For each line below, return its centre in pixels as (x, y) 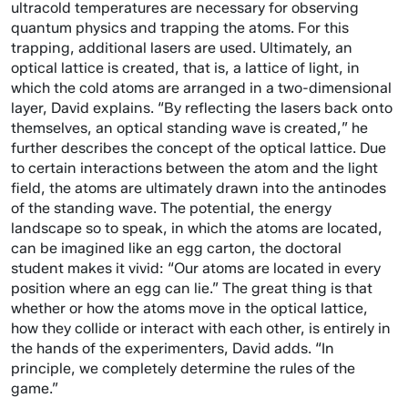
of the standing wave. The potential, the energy (171, 208)
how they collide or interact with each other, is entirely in (201, 328)
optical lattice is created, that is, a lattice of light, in (185, 68)
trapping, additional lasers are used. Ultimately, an (182, 48)
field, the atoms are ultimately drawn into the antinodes (199, 188)
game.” (35, 388)
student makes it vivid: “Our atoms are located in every (196, 268)
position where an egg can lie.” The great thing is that (192, 288)
